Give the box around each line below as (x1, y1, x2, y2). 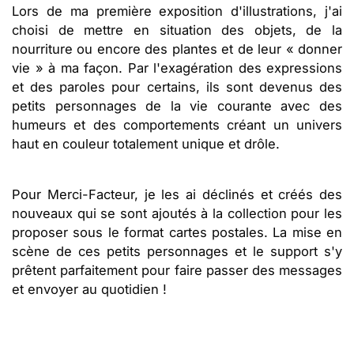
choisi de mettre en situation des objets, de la (12, 21, 342, 38)
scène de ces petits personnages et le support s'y (12, 243, 342, 259)
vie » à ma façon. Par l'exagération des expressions (12, 59, 342, 76)
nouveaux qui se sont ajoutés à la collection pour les (12, 205, 342, 221)
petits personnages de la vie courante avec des (12, 97, 342, 114)
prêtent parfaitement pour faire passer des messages (12, 262, 342, 278)
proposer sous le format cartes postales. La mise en (12, 224, 342, 240)
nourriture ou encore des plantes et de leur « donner (12, 40, 342, 57)
